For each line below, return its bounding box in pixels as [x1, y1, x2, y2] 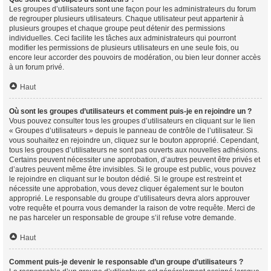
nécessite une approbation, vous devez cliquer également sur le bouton [9, 184, 244, 193]
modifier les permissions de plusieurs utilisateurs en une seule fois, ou [9, 44, 239, 52]
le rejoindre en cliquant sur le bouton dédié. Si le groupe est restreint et [9, 175, 241, 183]
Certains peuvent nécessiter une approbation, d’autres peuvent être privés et [9, 155, 260, 164]
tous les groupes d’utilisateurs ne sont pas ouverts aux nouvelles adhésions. [9, 146, 259, 154]
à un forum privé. [9, 63, 64, 71]
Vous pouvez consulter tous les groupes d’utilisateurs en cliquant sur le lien [9, 117, 255, 125]
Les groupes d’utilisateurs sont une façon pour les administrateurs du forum [9, 5, 256, 13]
